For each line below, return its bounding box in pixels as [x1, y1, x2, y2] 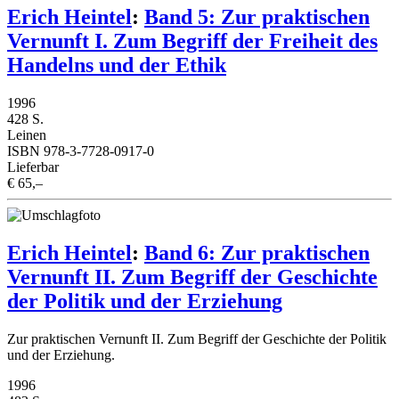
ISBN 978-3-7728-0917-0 [7, 142, 154, 159]
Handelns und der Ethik [7, 53, 226, 77]
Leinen [7, 126, 46, 142]
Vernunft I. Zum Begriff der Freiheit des [7, 29, 378, 53]
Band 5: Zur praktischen [144, 5, 370, 29]
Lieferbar [7, 159, 59, 175]
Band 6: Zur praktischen [144, 240, 370, 265]
